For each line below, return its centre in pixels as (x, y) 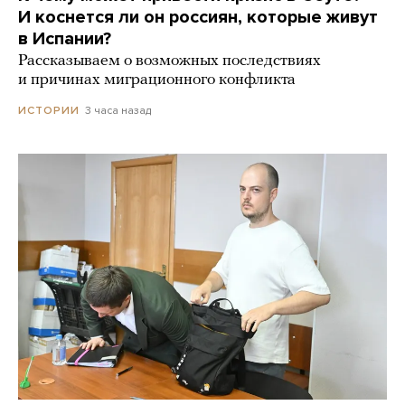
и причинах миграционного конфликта (157, 80)
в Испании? (65, 39)
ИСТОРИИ (49, 111)
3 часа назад (118, 111)
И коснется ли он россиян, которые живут (198, 18)
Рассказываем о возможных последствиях (170, 61)
